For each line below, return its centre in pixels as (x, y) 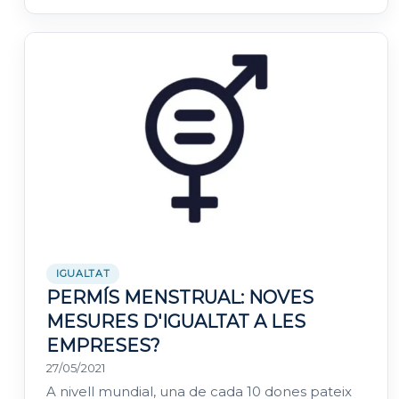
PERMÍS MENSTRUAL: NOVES (180, 298)
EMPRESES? (103, 346)
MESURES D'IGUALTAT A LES (176, 322)
